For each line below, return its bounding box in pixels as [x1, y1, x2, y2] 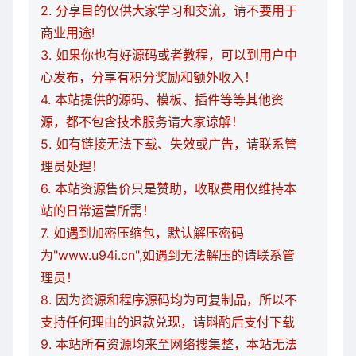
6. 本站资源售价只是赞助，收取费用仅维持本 [41, 180, 296, 196]
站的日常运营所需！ [41, 203, 155, 219]
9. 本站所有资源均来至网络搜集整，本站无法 [41, 336, 297, 352]
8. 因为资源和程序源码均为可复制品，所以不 [41, 292, 297, 308]
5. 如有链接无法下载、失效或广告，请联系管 [41, 136, 297, 152]
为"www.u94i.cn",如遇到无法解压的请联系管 [41, 247, 295, 263]
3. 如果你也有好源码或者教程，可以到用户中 [41, 47, 297, 63]
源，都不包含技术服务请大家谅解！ [41, 114, 244, 130]
